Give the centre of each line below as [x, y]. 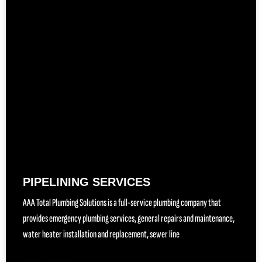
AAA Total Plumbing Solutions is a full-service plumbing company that [122, 202]
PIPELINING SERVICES [87, 182]
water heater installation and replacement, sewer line [101, 234]
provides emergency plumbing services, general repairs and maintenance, [129, 218]
